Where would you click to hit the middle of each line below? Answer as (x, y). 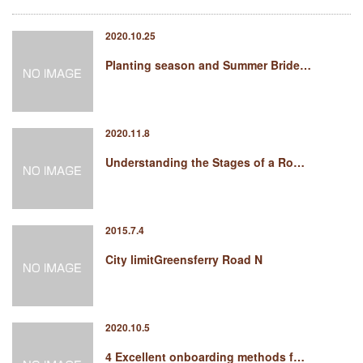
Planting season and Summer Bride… (208, 65)
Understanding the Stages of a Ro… (205, 162)
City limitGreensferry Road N (184, 259)
